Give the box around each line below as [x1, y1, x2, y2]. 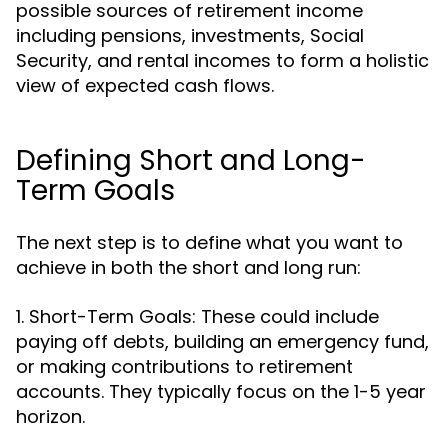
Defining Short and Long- [16, 141, 366, 180]
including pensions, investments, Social [16, 23, 364, 48]
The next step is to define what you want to [16, 230, 403, 255]
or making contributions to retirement [16, 354, 353, 379]
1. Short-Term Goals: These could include [16, 304, 379, 329]
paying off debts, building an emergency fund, [16, 329, 429, 354]
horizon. [16, 404, 85, 429]
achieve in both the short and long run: [16, 255, 361, 280]
